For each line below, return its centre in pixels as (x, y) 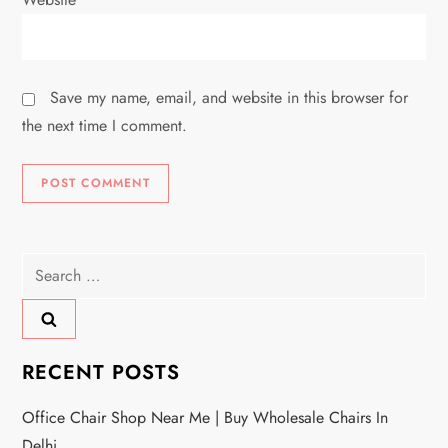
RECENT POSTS (101, 373)
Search (44, 266)
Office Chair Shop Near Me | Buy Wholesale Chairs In (205, 418)
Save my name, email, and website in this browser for (229, 98)
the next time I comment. (105, 126)
